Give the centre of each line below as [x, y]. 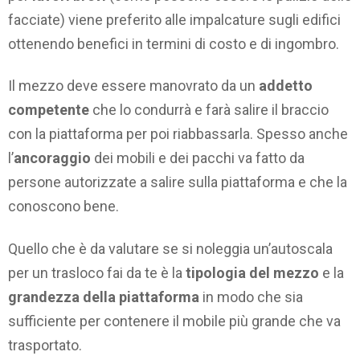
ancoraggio [52, 158]
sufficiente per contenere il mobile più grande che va [174, 321]
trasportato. [45, 345]
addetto [286, 86]
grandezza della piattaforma [104, 297]
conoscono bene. [63, 207]
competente [49, 110]
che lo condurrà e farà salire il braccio [209, 110]
